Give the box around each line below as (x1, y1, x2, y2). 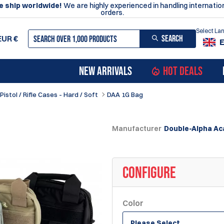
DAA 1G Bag (107, 90, 143, 98)
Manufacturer (112, 123, 161, 133)
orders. (100, 7, 124, 17)
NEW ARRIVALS (79, 64, 132, 78)
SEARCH (161, 33, 183, 44)
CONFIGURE (122, 163, 176, 183)
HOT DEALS (163, 64, 202, 78)
